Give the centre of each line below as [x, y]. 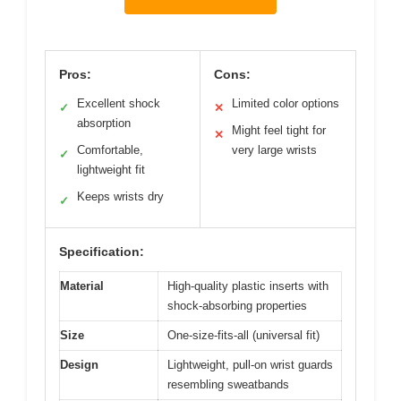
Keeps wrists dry [120, 197]
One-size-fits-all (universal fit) [243, 336]
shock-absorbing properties [237, 306]
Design [79, 365]
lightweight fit [111, 170]
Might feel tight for [279, 131]
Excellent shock [119, 104]
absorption [104, 124]
